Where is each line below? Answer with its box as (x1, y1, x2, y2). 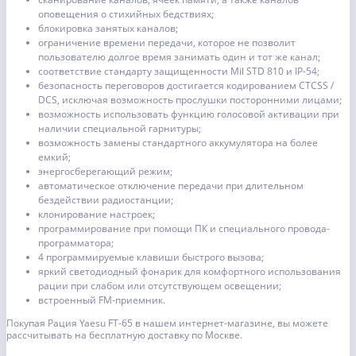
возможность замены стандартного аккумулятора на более (38, 136, 318, 150)
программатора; (38, 236, 114, 250)
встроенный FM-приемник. (38, 293, 165, 308)
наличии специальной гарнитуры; (38, 122, 201, 136)
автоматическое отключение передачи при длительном (38, 179, 304, 193)
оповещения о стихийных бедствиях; (38, 7, 214, 21)
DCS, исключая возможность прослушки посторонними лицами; (38, 93, 342, 107)
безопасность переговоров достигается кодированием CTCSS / (38, 79, 334, 93)
